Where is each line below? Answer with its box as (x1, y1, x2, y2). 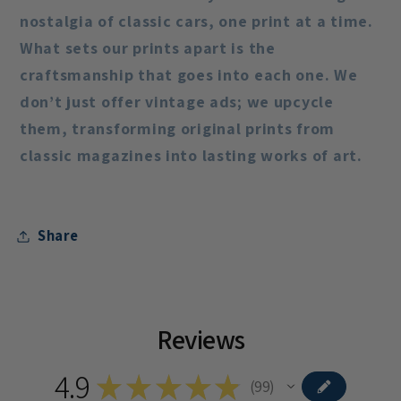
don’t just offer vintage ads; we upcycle (20, 91, 334, 113)
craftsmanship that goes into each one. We (20, 64, 358, 86)
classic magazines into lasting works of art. (20, 145, 363, 166)
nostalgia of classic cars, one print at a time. (20, 11, 373, 32)
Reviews (156, 321, 245, 358)
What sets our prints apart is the (20, 38, 276, 59)
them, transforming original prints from (20, 118, 336, 140)
